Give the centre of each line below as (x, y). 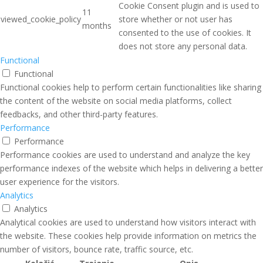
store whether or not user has (176, 19)
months (97, 26)
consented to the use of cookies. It (185, 33)
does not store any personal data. (183, 46)
